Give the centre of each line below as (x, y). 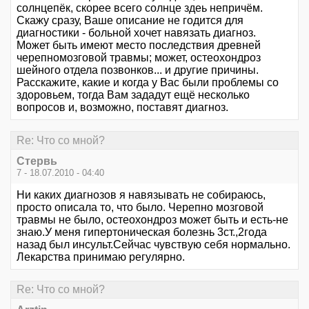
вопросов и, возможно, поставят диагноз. (122, 108)
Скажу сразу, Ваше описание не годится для (130, 21)
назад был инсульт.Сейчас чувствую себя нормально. (153, 244)
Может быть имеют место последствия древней (139, 46)
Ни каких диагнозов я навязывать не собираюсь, (141, 195)
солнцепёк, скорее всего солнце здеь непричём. (140, 8)
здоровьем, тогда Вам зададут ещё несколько (133, 95)
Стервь (37, 161)
